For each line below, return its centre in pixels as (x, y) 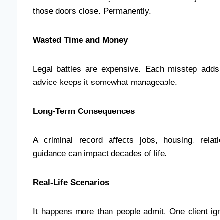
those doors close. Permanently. (92, 11)
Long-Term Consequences (84, 111)
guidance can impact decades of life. (100, 153)
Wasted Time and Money (80, 40)
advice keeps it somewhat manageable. (105, 82)
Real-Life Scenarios (71, 182)
